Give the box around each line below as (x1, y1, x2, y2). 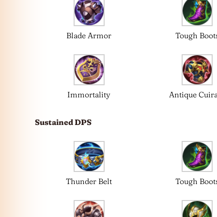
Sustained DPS (35, 117, 92, 127)
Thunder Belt (66, 176, 112, 186)
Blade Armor (66, 30, 112, 40)
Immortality (67, 89, 111, 99)
